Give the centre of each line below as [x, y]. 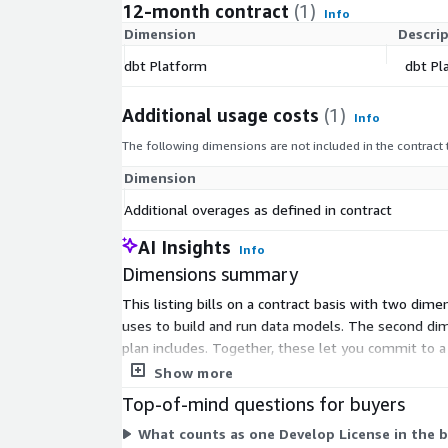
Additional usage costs [220, 115]
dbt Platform [165, 65]
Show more [194, 372]
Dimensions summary [210, 274]
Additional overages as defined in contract [258, 209]
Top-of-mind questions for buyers [263, 404]
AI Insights [184, 247]
